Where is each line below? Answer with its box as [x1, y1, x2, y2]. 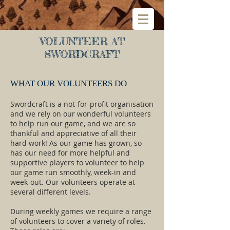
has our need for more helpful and [10, 148, 130, 158]
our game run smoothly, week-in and [10, 167, 136, 177]
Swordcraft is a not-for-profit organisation [10, 99, 154, 109]
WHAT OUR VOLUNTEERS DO [10, 79, 127, 88]
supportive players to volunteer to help [10, 158, 144, 167]
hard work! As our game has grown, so [10, 138, 142, 148]
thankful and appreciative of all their [10, 128, 137, 138]
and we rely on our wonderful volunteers [10, 109, 151, 119]
